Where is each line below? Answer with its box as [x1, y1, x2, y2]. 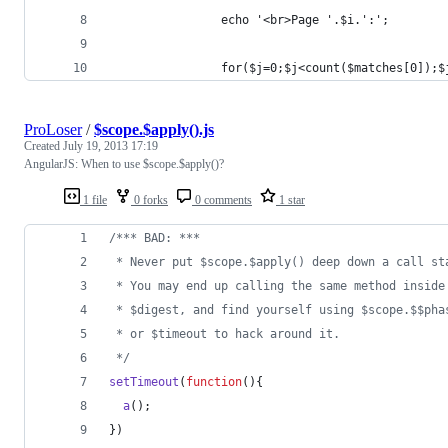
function [186, 375, 242, 390]
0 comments [192, 193, 252, 208]
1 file [80, 193, 107, 208]
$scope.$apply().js [94, 121, 214, 139]
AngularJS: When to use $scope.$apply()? [24, 157, 224, 172]
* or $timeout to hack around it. [109, 327, 340, 342]
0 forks [131, 193, 168, 208]
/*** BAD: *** [109, 231, 200, 246]
